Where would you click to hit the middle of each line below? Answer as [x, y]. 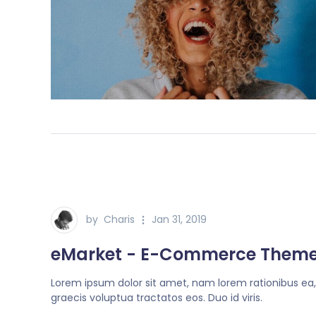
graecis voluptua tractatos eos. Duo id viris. [157, 298]
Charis [119, 220]
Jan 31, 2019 [179, 220]
